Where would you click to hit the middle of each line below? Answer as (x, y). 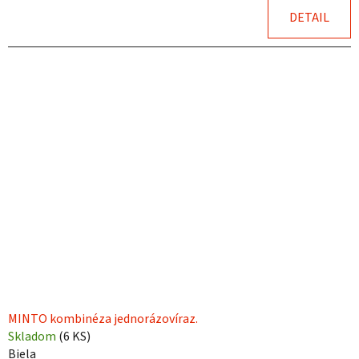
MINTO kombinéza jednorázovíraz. (103, 319)
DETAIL (309, 17)
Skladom (33, 336)
